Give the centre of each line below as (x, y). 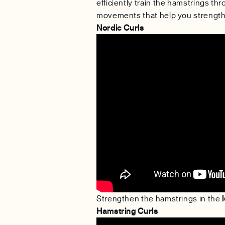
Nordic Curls (120, 28)
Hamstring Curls (127, 211)
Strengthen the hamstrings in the (159, 198)
